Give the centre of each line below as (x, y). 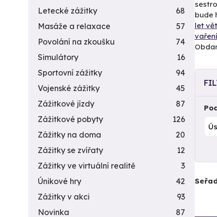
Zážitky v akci (64, 197)
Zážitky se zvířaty (70, 150)
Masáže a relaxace (74, 26)
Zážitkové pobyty (70, 119)
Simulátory (58, 57)
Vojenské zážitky (69, 88)
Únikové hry (60, 181)
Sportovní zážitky (70, 73)
